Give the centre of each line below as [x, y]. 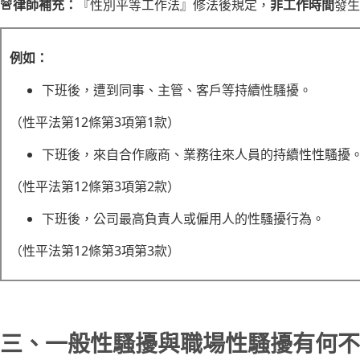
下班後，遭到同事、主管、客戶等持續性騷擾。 [177, 90]
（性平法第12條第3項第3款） [95, 251]
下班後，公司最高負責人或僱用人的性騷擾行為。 [183, 219]
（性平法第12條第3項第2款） [95, 186]
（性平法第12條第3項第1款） [95, 122]
